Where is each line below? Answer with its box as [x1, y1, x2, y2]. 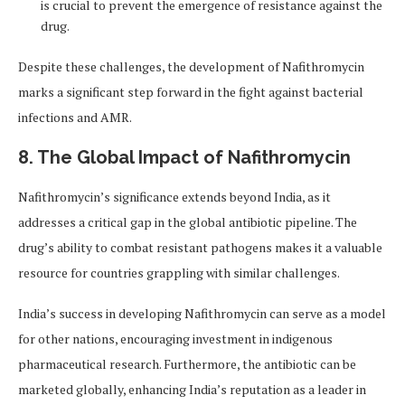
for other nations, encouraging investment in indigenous [18, 330, 333, 348]
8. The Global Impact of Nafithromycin [18, 146, 351, 169]
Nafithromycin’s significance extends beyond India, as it [18, 188, 331, 206]
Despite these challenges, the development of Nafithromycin [18, 58, 364, 76]
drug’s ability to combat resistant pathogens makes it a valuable [18, 239, 382, 257]
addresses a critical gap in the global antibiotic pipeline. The [18, 213, 357, 231]
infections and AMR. [18, 108, 132, 127]
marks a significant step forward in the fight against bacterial [18, 83, 363, 101]
